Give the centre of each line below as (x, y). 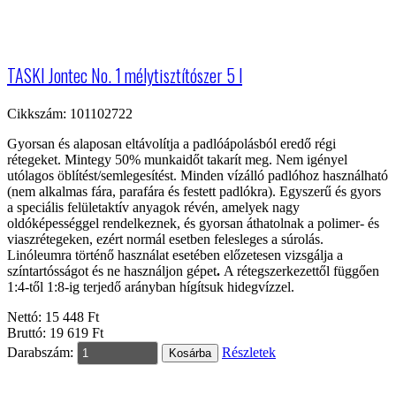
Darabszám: (40, 352)
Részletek (249, 352)
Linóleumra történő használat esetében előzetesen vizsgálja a (175, 255)
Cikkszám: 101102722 (70, 113)
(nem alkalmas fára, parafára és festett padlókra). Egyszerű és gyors (194, 191)
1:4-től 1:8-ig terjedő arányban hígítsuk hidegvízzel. (151, 286)
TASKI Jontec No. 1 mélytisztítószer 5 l (125, 75)
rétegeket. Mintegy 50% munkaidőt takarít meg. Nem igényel (177, 159)
